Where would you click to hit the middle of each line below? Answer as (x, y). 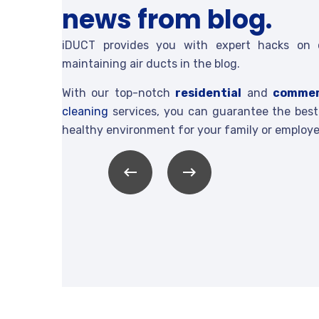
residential (209, 93)
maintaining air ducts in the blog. (151, 63)
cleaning (85, 111)
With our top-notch (119, 93)
